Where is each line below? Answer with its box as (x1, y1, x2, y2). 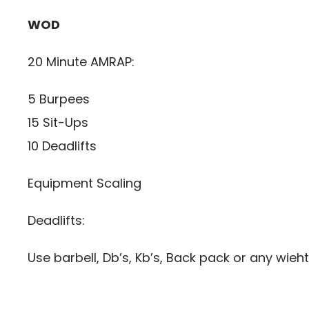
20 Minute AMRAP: (28, 53, 134, 70)
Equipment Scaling (28, 175, 141, 192)
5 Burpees (28, 90, 90, 108)
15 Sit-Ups (28, 114, 88, 131)
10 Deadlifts (28, 137, 97, 154)
